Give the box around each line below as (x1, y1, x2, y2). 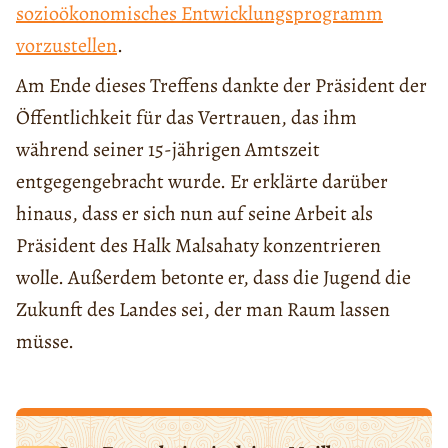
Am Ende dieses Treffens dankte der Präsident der (16, 71, 427, 99)
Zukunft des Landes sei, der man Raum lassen (16, 295, 390, 323)
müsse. (16, 327, 74, 355)
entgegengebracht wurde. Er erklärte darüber (16, 167, 388, 195)
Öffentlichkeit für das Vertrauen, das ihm (16, 103, 357, 131)
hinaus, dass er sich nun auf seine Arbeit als (16, 199, 373, 227)
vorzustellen (16, 31, 117, 59)
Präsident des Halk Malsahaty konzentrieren (16, 231, 381, 259)
